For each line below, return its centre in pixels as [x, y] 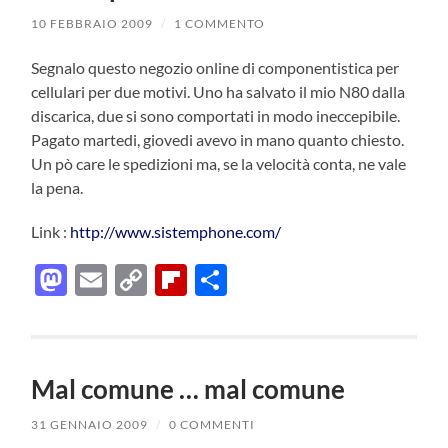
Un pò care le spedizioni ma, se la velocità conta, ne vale [219, 163]
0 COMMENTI [212, 424]
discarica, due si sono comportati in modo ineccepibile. [216, 115]
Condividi [294, 279]
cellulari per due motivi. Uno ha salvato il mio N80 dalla [218, 91]
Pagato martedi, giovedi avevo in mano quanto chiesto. [218, 139]
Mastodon [139, 279]
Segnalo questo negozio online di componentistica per [215, 67]
